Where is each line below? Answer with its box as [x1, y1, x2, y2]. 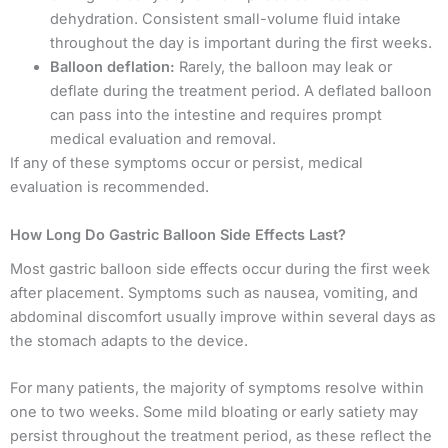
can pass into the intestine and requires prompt [50, 106, 382, 125]
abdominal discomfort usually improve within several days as [10, 307, 436, 326]
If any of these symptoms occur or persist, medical [10, 154, 363, 173]
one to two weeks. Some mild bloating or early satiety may [10, 403, 418, 422]
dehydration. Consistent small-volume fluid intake [50, 10, 401, 29]
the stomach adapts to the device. [10, 331, 248, 350]
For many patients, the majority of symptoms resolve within [10, 379, 424, 398]
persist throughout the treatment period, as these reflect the [10, 427, 432, 446]
